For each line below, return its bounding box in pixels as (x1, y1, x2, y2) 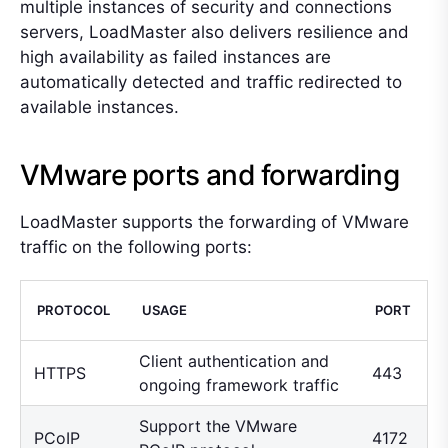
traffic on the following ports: (20, 236, 252, 257)
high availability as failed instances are (20, 46, 331, 67)
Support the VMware (138, 415, 297, 436)
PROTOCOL (37, 301, 110, 318)
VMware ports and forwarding (20, 157, 400, 192)
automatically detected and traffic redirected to (20, 71, 402, 92)
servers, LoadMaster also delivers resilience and (20, 21, 409, 42)
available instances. (20, 96, 179, 117)
